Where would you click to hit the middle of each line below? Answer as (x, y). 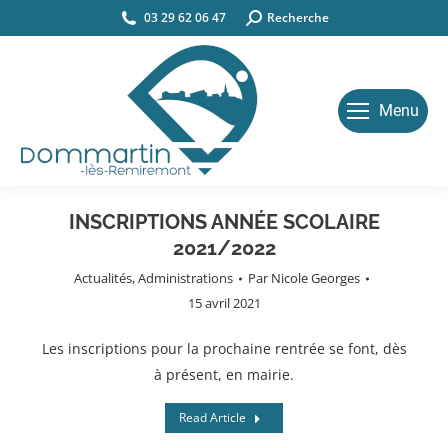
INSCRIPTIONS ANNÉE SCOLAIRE (224, 222)
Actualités (102, 278)
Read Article (212, 417)
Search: (267, 17)
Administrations (185, 278)
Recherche (298, 17)
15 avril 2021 (224, 303)
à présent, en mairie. (224, 374)
